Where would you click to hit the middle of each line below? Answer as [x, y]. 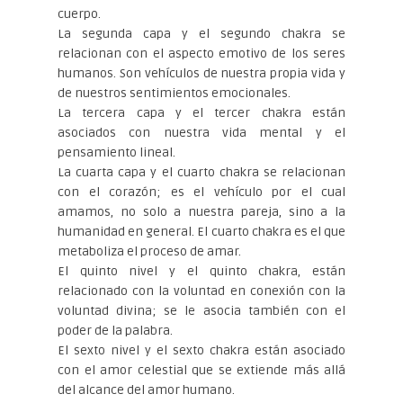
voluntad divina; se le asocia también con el [201, 310]
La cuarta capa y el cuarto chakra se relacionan [201, 172]
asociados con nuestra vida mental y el [201, 132]
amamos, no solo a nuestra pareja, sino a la [201, 211]
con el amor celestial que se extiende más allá [201, 370]
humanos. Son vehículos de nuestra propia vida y [201, 73]
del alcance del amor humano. [146, 390]
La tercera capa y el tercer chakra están [201, 112]
